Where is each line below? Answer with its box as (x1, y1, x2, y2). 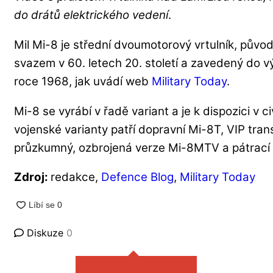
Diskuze (24, 227, 66, 239)
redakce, (51, 170, 101, 185)
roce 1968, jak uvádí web (14, 74, 152, 88)
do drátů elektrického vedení (14, 8, 168, 23)
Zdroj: (14, 170, 51, 185)
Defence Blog (101, 170, 174, 185)
